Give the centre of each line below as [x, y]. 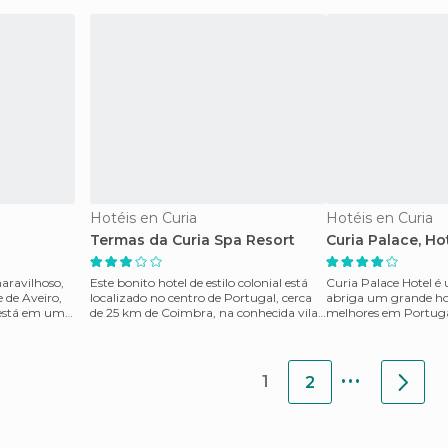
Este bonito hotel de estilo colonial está [199, 282]
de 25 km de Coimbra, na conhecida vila [204, 312]
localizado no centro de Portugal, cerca [201, 297]
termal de [117, 327]
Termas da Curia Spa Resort [192, 240]
